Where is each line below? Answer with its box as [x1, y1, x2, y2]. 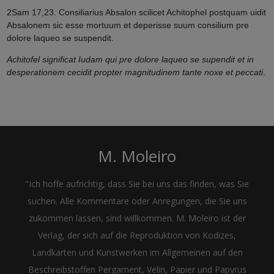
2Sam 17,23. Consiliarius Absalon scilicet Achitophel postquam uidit [6, 7, 266, 18]
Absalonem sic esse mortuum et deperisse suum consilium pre [6, 20, 249, 31]
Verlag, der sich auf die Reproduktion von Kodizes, [38, 229, 236, 241]
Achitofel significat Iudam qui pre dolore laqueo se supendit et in [6, 54, 254, 65]
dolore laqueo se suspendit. [6, 33, 114, 43]
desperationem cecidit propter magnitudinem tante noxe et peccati [6, 67, 263, 78]
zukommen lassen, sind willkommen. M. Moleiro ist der [28, 212, 246, 224]
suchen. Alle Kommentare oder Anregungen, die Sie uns [27, 194, 247, 207]
